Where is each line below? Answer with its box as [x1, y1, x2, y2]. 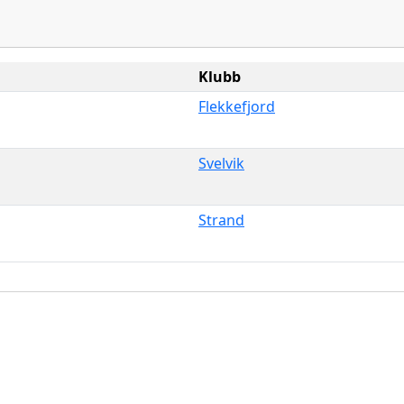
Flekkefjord [198, 96, 275, 116]
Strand [198, 209, 244, 230]
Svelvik [198, 152, 244, 173]
